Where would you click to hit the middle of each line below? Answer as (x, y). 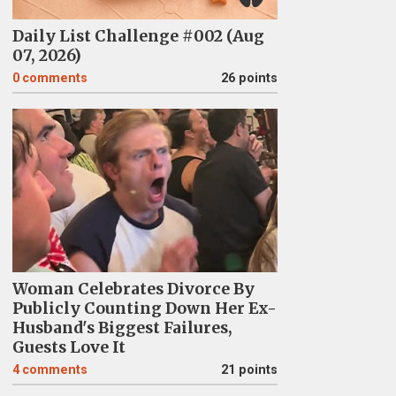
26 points (249, 78)
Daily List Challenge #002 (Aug (138, 36)
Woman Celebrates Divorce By (133, 289)
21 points (249, 370)
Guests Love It (69, 347)
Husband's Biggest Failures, (122, 328)
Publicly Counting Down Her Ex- (144, 308)
